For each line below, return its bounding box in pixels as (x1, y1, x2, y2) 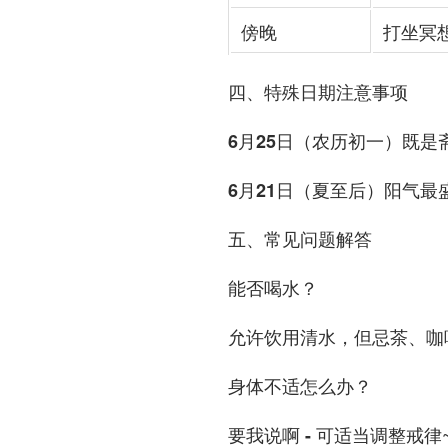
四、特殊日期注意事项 (228, 79, 408, 105)
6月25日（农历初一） (228, 128, 402, 154)
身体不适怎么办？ (228, 373, 372, 399)
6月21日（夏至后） (228, 177, 384, 203)
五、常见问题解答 (228, 226, 372, 252)
